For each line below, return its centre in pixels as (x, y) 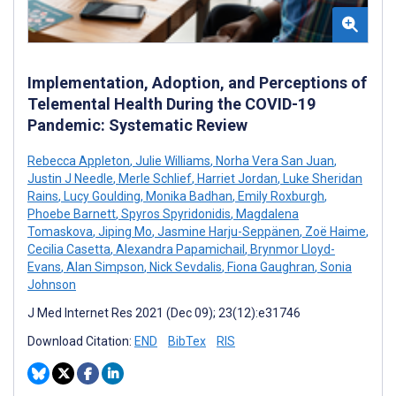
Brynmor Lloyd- (291, 250)
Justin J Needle (70, 179)
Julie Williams (171, 161)
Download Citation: (81, 342)
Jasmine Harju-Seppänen (227, 232)
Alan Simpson (104, 267)
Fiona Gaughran (270, 267)
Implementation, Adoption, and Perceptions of (197, 83)
